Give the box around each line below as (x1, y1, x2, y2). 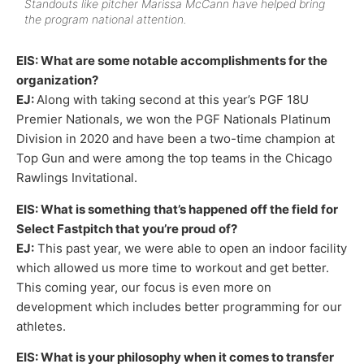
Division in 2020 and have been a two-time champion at (16, 131, 335, 147)
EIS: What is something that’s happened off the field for (16, 201, 338, 217)
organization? (16, 72, 98, 89)
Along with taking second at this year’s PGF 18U (37, 92, 309, 108)
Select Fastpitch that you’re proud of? (16, 220, 237, 236)
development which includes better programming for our (16, 298, 342, 314)
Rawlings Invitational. (16, 170, 137, 186)
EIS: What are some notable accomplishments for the (16, 53, 327, 69)
